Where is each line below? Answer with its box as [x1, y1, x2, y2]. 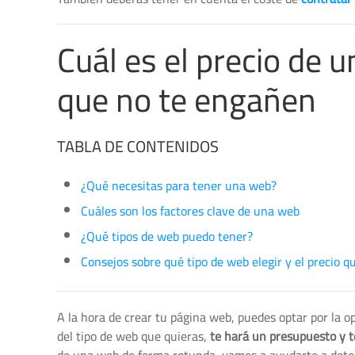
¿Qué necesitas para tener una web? [81, 174, 277, 197]
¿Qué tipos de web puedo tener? [81, 224, 253, 248]
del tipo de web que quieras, [57, 324, 210, 348]
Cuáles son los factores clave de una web [81, 199, 300, 223]
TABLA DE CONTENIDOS [57, 132, 219, 161]
